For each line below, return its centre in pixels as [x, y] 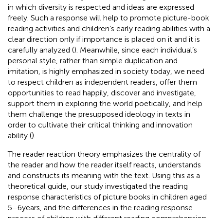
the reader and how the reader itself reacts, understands [104, 164]
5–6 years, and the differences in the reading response [100, 207]
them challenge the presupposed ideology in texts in [99, 114]
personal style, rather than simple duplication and [93, 60]
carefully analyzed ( [41, 50]
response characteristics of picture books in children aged [107, 197]
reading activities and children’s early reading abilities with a [109, 28]
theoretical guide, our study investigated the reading [98, 186]
